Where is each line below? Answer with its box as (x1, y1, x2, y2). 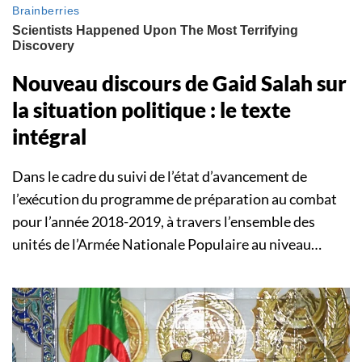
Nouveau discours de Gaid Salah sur (12, 69, 347, 96)
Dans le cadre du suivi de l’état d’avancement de (12, 166, 307, 185)
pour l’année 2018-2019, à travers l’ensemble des (12, 212, 315, 230)
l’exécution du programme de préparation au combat (12, 189, 337, 208)
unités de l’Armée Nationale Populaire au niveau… (12, 234, 322, 253)
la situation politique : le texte (12, 96, 291, 123)
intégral (12, 123, 86, 149)
